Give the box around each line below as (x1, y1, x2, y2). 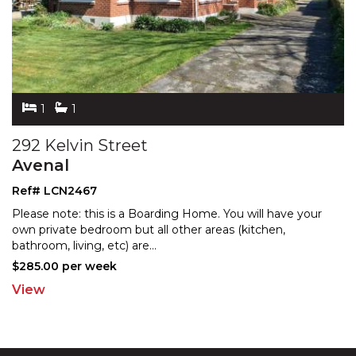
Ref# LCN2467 (12, 183, 97, 198)
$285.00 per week (12, 258, 117, 273)
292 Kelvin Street (12, 135, 148, 155)
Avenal (12, 155, 69, 175)
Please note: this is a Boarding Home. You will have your (12, 206, 322, 221)
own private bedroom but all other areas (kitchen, (12, 222, 285, 237)
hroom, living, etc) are (30, 238, 149, 253)
